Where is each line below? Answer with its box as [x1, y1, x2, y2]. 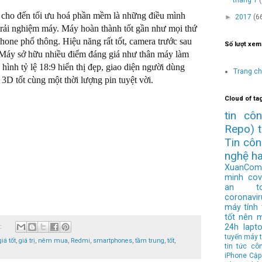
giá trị [19, 237, 35, 245]
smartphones [93, 237, 132, 245]
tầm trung [135, 237, 164, 245]
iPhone [225, 251, 247, 260]
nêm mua [38, 237, 68, 245]
